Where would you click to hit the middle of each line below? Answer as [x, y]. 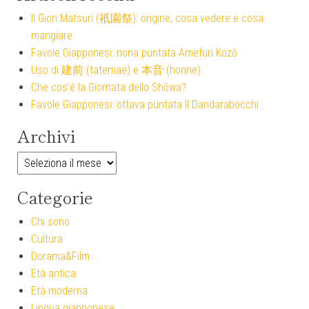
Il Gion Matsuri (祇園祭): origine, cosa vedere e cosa [147, 19]
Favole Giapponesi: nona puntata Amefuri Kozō [134, 53]
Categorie [55, 197]
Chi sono [50, 222]
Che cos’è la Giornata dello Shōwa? [109, 88]
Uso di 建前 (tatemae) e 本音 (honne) [116, 70]
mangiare [52, 36]
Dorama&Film [60, 257]
